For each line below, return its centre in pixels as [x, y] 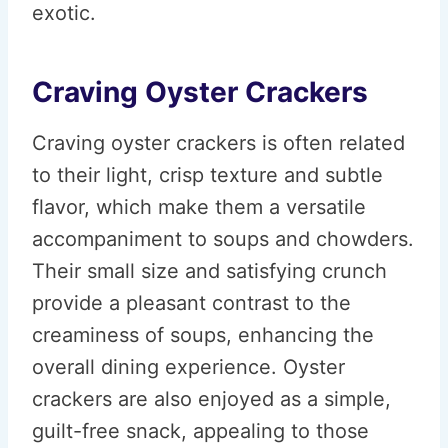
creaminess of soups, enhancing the [203, 335]
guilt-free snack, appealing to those [200, 431]
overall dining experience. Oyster [188, 367]
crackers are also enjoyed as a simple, [211, 399]
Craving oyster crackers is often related [218, 143]
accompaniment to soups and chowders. [223, 239]
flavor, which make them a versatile [199, 207]
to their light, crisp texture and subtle [207, 175]
